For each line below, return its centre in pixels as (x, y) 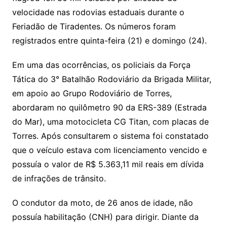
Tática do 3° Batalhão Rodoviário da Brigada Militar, (111, 79)
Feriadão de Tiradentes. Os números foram (94, 26)
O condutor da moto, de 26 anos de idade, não (102, 202)
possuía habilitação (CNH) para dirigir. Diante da (105, 217)
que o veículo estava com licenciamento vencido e (109, 150)
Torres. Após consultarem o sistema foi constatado (110, 136)
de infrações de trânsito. (59, 178)
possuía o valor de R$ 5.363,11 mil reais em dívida (108, 164)
